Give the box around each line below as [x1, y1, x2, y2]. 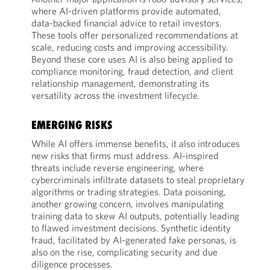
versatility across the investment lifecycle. [31, 89, 202, 101]
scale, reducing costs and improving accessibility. [31, 41, 228, 53]
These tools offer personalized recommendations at [31, 29, 238, 41]
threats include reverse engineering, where [31, 162, 204, 174]
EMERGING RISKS [31, 118, 113, 131]
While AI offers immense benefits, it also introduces [31, 137, 240, 149]
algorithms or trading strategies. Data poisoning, [31, 186, 226, 198]
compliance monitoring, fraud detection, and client [31, 65, 233, 77]
